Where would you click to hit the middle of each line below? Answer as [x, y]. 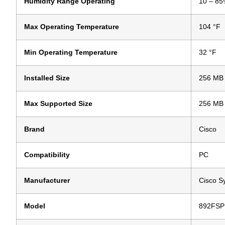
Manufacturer [47, 181]
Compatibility [47, 155]
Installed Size [47, 78]
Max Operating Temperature [72, 27]
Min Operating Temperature [71, 53]
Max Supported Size [58, 104]
